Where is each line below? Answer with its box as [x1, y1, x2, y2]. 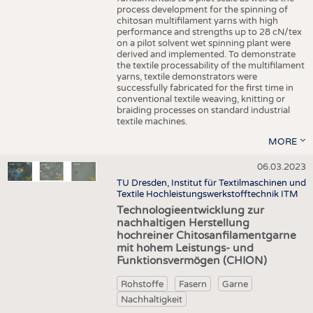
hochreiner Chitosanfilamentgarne [116, 229, 296, 242]
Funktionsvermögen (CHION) [116, 254, 267, 268]
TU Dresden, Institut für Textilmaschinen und [116, 177, 306, 189]
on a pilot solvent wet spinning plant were [116, 38, 291, 50]
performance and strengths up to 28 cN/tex [116, 27, 302, 38]
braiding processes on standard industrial [116, 105, 290, 117]
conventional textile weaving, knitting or [116, 94, 285, 105]
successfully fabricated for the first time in [116, 82, 293, 94]
